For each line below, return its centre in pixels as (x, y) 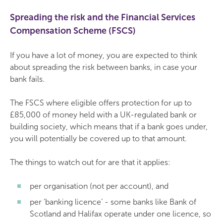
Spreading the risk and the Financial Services (103, 17)
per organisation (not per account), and (99, 186)
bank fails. (27, 79)
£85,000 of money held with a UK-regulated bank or (103, 115)
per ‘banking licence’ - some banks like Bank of (113, 202)
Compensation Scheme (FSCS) (73, 31)
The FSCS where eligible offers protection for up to (101, 103)
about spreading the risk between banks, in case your (104, 67)
